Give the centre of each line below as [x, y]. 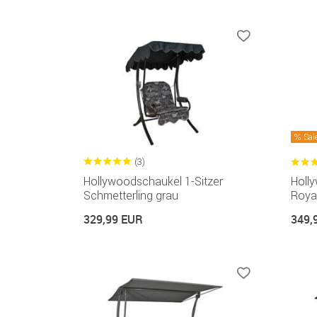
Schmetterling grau [131, 196]
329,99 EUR [113, 220]
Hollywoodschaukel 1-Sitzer [153, 181]
